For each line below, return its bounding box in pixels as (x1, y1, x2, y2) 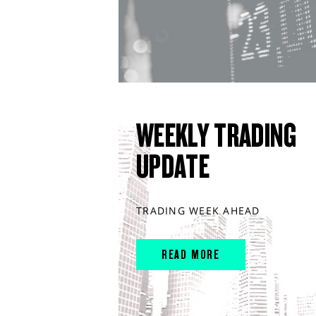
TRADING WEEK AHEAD (136, 204, 260, 218)
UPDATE (136, 148, 209, 186)
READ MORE (161, 247, 221, 262)
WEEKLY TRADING (136, 117, 297, 154)
